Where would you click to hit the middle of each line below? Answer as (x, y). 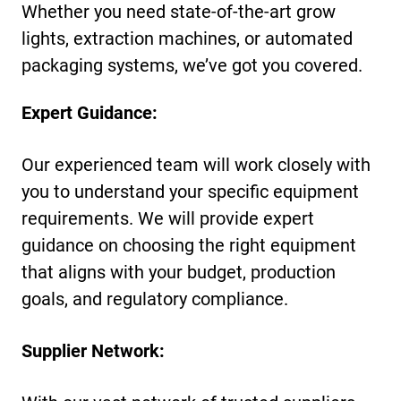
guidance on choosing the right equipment (189, 245)
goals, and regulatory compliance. (155, 299)
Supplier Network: (94, 350)
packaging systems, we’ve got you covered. (192, 66)
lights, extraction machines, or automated (188, 39)
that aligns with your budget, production (179, 272)
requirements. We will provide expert (168, 218)
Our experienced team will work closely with (196, 164)
